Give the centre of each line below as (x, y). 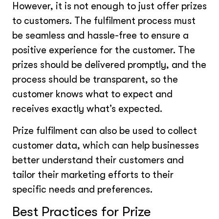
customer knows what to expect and (92, 94)
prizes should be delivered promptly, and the (109, 65)
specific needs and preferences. (82, 189)
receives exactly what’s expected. (87, 109)
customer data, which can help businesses (106, 145)
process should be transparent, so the (95, 80)
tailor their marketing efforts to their (93, 175)
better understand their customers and (98, 160)
